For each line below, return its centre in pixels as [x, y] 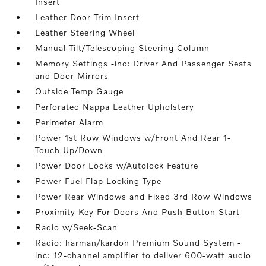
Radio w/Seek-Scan [77, 227]
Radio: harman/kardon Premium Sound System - [138, 243]
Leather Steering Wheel [85, 32]
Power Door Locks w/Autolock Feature [117, 165]
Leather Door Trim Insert [88, 17]
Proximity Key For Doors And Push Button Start [138, 212]
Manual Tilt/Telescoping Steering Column [123, 48]
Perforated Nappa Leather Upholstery [115, 107]
